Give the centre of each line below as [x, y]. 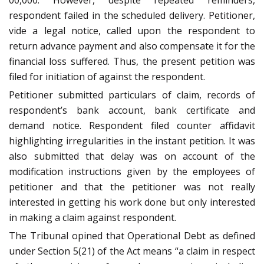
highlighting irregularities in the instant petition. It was [132, 141]
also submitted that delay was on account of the [132, 156]
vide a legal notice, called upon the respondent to [132, 31]
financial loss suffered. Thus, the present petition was [132, 62]
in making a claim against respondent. [93, 218]
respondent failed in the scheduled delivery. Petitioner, [132, 16]
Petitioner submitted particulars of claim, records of [132, 95]
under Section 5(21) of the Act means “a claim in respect [132, 251]
